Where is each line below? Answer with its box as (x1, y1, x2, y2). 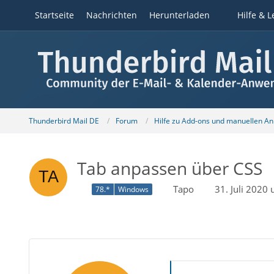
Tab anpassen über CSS (76, 157, 262, 180)
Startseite (34, 9, 74, 21)
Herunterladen (149, 9, 210, 21)
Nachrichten (86, 9, 137, 21)
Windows (117, 184, 149, 195)
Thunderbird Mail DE (28, 115, 99, 126)
